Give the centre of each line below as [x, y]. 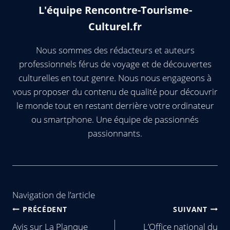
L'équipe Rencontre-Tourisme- [115, 10]
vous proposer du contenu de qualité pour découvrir [115, 92]
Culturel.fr [115, 26]
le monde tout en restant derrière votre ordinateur [115, 106]
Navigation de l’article [54, 195]
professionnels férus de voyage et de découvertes [115, 64]
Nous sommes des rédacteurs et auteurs [115, 50]
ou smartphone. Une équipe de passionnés [115, 119]
